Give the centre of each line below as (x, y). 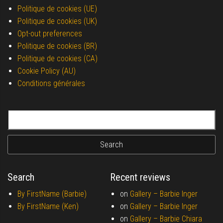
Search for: (26, 115)
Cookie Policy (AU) (47, 71)
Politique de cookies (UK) (57, 21)
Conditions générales (51, 83)
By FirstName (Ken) (48, 206)
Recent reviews (140, 177)
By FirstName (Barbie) (52, 194)
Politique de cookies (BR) (57, 46)
